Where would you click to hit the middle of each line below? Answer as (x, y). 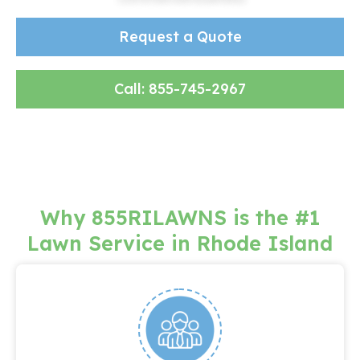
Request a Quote (180, 37)
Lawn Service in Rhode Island (180, 243)
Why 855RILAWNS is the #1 (180, 217)
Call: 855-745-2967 (180, 89)
